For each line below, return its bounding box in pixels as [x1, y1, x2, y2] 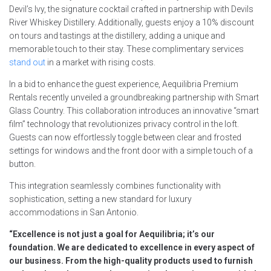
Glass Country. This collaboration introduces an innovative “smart [9, 105, 259, 116]
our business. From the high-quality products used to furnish [9, 255, 253, 266]
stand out [9, 57, 45, 67]
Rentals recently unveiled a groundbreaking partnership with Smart [9, 92, 259, 102]
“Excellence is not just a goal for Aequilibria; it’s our [9, 229, 215, 239]
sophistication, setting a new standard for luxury [9, 194, 192, 204]
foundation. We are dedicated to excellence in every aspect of [9, 242, 255, 252]
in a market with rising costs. [45, 57, 155, 67]
